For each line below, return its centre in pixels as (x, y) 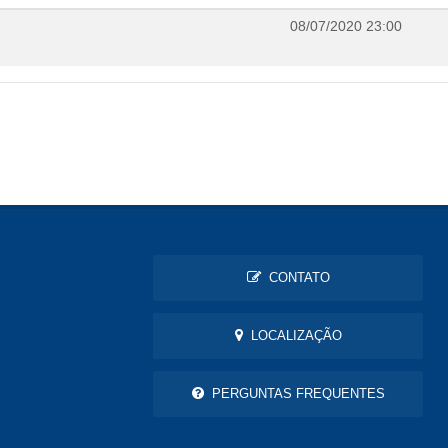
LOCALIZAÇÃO (292, 336)
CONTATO (295, 278)
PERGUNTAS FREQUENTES (294, 394)
